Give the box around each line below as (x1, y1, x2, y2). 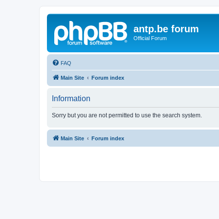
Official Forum (133, 35, 167, 41)
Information (52, 94, 90, 103)
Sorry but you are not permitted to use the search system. (52, 111, 202, 119)
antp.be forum (133, 23, 199, 34)
